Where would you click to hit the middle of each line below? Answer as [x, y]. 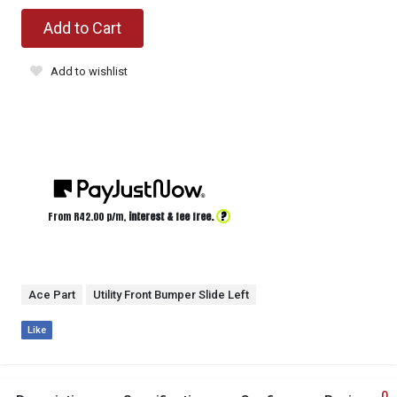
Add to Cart [82, 27]
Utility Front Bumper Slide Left [171, 294]
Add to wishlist [89, 71]
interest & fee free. [171, 216]
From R [63, 216]
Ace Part [52, 294]
